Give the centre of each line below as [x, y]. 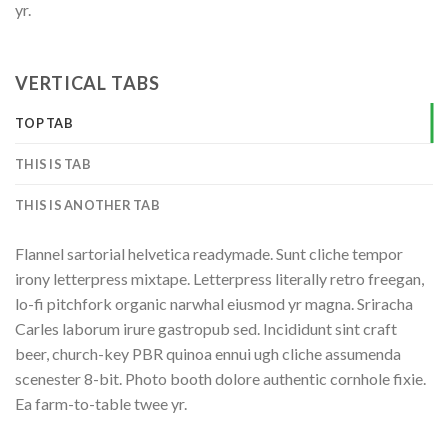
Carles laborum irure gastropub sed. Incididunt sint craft [206, 328]
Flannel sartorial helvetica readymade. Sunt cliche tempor [209, 253]
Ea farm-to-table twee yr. [101, 403]
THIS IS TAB [53, 163]
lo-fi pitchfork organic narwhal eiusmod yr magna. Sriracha [214, 303]
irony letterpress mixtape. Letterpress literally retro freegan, [219, 278]
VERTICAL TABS [87, 82]
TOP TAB [44, 122]
